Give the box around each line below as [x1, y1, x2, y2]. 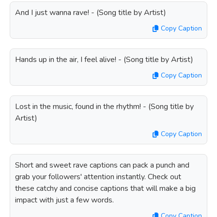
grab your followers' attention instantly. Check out [15, 171, 181, 182]
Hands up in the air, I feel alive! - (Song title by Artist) [15, 54, 193, 65]
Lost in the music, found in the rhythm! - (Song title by [15, 101, 194, 112]
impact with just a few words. [15, 195, 114, 205]
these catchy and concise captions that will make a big [15, 183, 196, 194]
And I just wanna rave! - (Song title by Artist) [15, 7, 166, 18]
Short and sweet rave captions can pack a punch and [15, 160, 189, 170]
